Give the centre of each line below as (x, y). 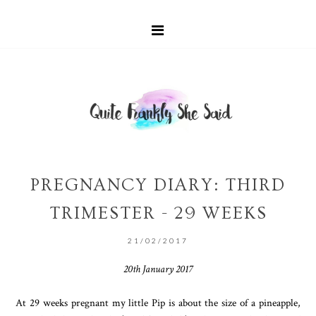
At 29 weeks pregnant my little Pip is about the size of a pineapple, (158, 302)
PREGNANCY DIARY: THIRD (158, 185)
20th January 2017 (158, 268)
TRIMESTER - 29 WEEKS (158, 213)
